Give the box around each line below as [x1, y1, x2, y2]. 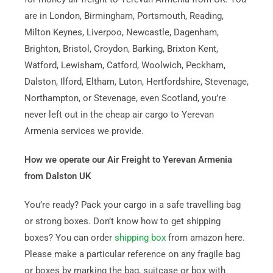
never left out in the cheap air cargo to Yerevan [24, 109, 214, 120]
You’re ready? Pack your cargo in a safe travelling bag [24, 199, 241, 210]
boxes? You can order [24, 232, 115, 243]
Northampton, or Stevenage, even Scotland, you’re [24, 93, 226, 104]
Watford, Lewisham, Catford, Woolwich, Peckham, [24, 60, 225, 71]
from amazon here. [165, 232, 245, 243]
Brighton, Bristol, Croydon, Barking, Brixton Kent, [24, 43, 218, 54]
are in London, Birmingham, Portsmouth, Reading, [24, 10, 224, 21]
